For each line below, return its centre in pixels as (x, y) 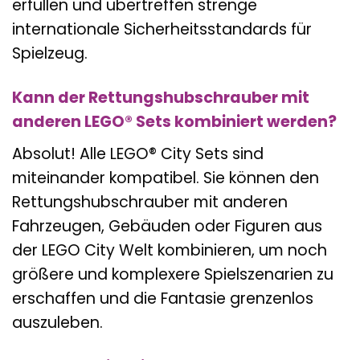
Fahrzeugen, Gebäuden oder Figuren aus (167, 226)
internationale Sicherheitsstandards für (162, 30)
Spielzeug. (50, 54)
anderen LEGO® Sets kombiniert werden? (174, 122)
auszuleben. (57, 322)
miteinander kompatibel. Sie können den (166, 178)
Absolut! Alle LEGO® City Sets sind (138, 153)
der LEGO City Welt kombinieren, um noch (170, 250)
